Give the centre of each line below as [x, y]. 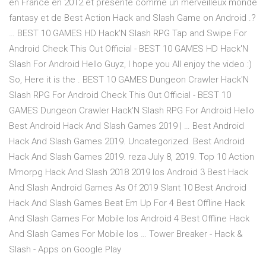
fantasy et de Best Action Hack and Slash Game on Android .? [132, 18]
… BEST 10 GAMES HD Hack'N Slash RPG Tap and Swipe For [128, 34]
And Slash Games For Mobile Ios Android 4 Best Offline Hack [129, 219]
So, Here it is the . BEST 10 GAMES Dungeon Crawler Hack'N [129, 80]
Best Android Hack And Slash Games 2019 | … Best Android [126, 126]
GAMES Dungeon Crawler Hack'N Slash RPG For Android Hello [132, 111]
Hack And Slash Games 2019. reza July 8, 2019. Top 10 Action [132, 157]
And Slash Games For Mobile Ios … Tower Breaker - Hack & [126, 234]
